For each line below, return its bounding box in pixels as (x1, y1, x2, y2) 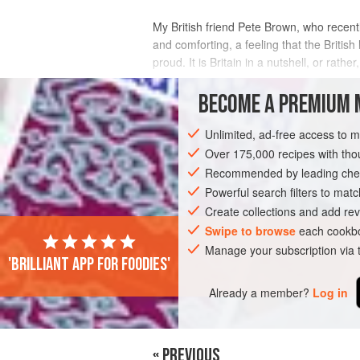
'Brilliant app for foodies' (8, 253, 170, 276)
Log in (313, 284, 349, 301)
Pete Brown (238, 18, 297, 35)
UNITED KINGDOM (223, 149, 299, 166)
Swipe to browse (205, 223, 297, 239)
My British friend (153, 18, 238, 35)
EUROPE (166, 149, 202, 166)
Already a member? (209, 284, 310, 301)
